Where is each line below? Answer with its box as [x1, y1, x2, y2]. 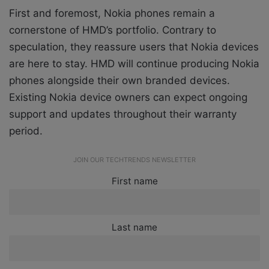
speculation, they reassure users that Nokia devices [9, 41, 259, 53]
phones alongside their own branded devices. [9, 74, 230, 87]
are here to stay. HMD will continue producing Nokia [9, 58, 259, 70]
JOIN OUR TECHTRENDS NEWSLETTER [73, 156, 196, 165]
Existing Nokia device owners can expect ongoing [9, 91, 247, 104]
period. [9, 125, 43, 138]
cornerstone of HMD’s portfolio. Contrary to [9, 24, 216, 37]
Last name [112, 222, 157, 234]
